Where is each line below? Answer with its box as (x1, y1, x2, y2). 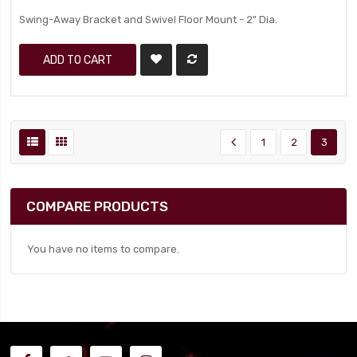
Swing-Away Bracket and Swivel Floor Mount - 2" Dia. (19, 14, 278, 25)
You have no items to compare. (27, 243, 180, 255)
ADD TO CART (43, 53, 113, 66)
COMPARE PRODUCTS (26, 198, 169, 214)
